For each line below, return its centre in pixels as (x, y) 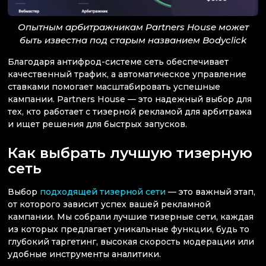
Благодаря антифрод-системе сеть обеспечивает (118, 62)
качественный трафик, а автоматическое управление (127, 74)
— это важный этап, (210, 191)
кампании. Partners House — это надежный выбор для (130, 99)
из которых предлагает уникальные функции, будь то (129, 229)
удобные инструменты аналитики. (84, 254)
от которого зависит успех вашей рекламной (109, 204)
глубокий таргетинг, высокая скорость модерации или (131, 241)
